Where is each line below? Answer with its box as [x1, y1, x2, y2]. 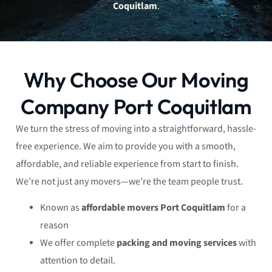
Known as [40, 202, 81, 215]
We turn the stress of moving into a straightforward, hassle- [16, 122, 256, 135]
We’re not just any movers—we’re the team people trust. [16, 175, 243, 188]
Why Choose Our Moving [23, 66, 249, 93]
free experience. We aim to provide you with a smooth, [16, 140, 236, 153]
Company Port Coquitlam [21, 93, 251, 120]
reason [40, 219, 69, 233]
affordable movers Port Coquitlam [81, 202, 225, 215]
